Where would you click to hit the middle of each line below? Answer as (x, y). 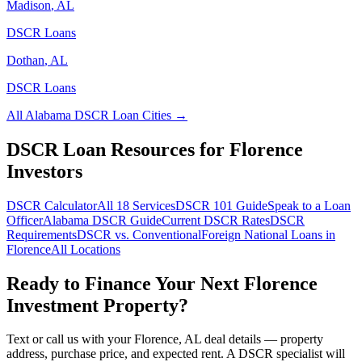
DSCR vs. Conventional (139, 234)
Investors (44, 171)
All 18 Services (136, 205)
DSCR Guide (125, 220)
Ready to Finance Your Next (125, 283)
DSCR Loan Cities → (129, 115)
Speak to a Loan (309, 205)
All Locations (86, 249)
